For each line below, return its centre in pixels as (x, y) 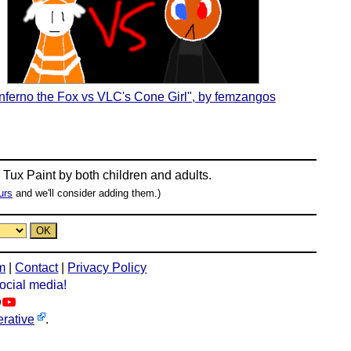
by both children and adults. (134, 175)
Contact (37, 268)
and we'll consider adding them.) (86, 193)
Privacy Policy (107, 268)
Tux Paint (30, 175)
